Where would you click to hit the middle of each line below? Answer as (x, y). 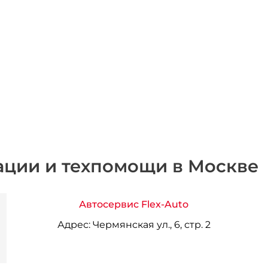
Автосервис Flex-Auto (134, 204)
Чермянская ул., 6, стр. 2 (150, 224)
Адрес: (74, 224)
